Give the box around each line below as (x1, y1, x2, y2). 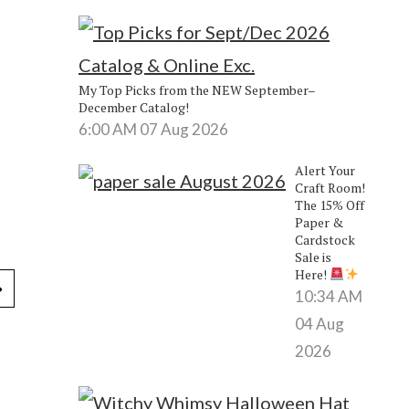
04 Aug (294, 313, 344, 333)
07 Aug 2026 (139, 119, 228, 139)
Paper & (294, 213, 343, 231)
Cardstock (294, 230, 355, 248)
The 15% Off (294, 195, 364, 214)
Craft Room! (294, 178, 365, 196)
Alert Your (294, 161, 355, 179)
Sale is (294, 247, 331, 266)
